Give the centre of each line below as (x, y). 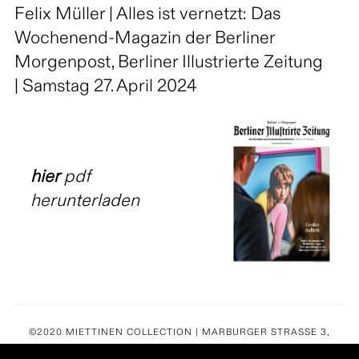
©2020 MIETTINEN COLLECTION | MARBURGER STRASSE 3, (179, 333)
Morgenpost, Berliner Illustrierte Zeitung (168, 63)
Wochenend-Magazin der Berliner (144, 39)
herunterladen (85, 202)
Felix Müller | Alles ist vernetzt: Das (147, 15)
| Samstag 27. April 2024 (105, 87)
